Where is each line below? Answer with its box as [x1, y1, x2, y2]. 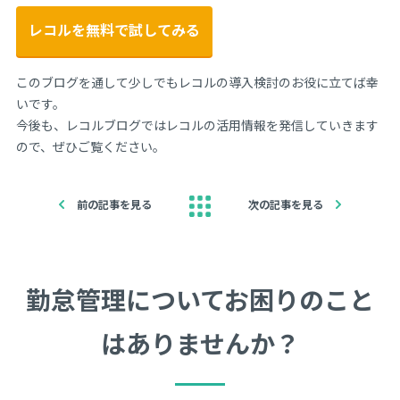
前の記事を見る [77, 198, 152, 212]
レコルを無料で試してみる [28, 22, 200, 40]
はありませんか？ [100, 329, 300, 361]
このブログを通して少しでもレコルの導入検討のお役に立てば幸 [15, 75, 379, 92]
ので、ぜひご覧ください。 [15, 139, 165, 156]
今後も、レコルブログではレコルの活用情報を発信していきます [15, 118, 379, 135]
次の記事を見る [248, 198, 323, 212]
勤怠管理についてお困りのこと [26, 286, 374, 317]
